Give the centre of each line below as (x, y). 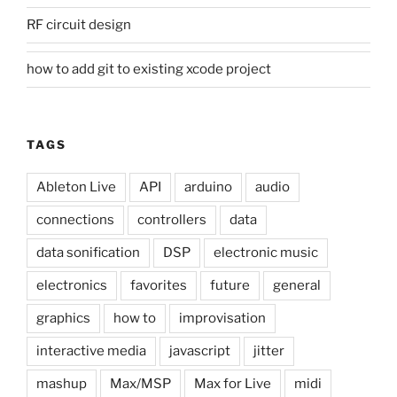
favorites (159, 286)
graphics (63, 319)
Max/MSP (140, 384)
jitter (269, 351)
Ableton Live (76, 187)
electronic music (266, 253)
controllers (172, 220)
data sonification (88, 253)
